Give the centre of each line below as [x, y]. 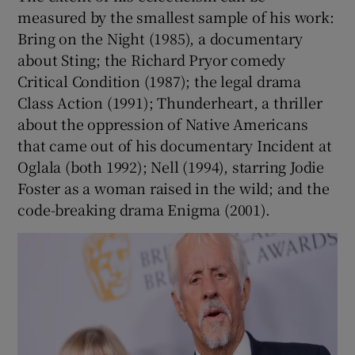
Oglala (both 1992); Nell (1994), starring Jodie [171, 167]
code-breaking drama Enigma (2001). [144, 210]
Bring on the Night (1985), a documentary [160, 38]
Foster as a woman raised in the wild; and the [174, 188]
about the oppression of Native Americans [163, 124]
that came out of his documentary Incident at [175, 145]
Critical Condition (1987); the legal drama [160, 81]
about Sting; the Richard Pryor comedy [152, 60]
